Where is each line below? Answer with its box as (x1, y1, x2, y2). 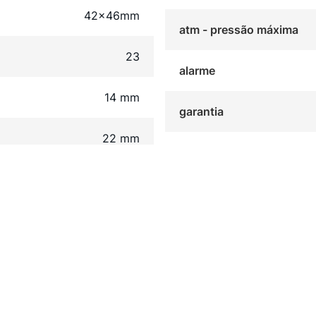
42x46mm (83, 8, 140, 23)
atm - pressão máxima (178, 23, 298, 37)
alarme (178, 63, 215, 78)
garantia (178, 104, 224, 119)
